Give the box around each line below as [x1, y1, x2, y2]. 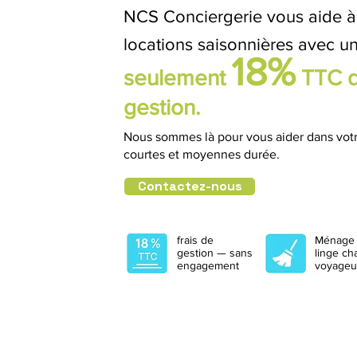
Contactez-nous [137, 178, 242, 194]
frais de [177, 233, 214, 246]
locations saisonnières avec [124, 35, 339, 53]
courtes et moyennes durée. [124, 147, 280, 161]
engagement [177, 259, 239, 272]
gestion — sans [177, 246, 253, 259]
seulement [124, 65, 231, 90]
